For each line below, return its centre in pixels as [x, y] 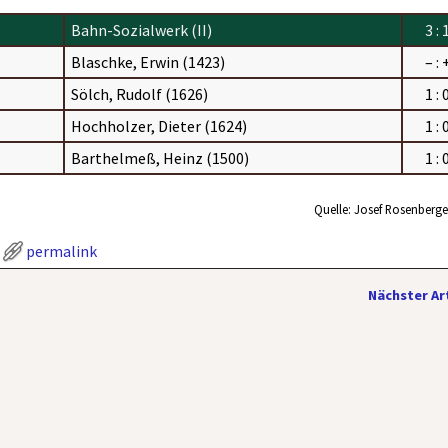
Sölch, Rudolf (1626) [140, 93]
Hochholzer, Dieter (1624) [159, 125]
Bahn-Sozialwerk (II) [142, 29]
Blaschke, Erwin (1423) [148, 61]
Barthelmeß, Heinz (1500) [160, 157]
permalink [62, 250]
